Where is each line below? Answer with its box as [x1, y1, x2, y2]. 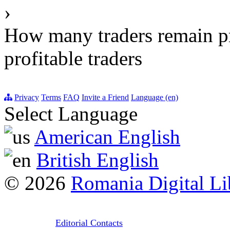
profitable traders [4, 47, 142, 70]
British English [36, 149, 159, 171]
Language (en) [131, 93, 178, 102]
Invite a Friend [82, 93, 129, 102]
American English [34, 126, 180, 148]
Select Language [4, 103, 138, 125]
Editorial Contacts [55, 218, 123, 228]
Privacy [14, 93, 39, 102]
